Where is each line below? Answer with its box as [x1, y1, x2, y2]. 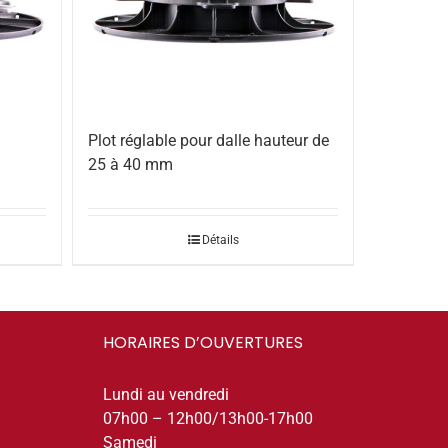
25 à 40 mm [88, 154, 174, 174]
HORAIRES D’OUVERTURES [103, 330, 303, 354]
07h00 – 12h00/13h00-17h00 [103, 408, 313, 428]
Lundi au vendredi [103, 384, 229, 404]
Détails [201, 232, 239, 247]
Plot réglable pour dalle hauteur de [88, 130, 330, 150]
